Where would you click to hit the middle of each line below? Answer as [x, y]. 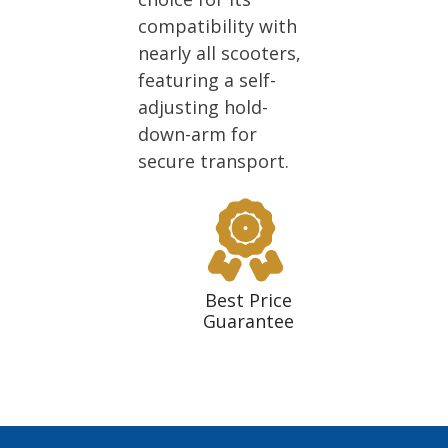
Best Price [248, 299]
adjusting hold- [203, 106]
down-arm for [197, 133]
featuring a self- [207, 79]
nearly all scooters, [219, 52]
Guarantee [248, 320]
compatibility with [217, 25]
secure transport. [213, 160]
